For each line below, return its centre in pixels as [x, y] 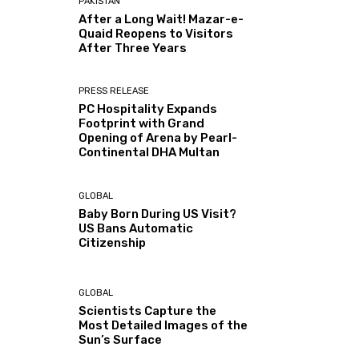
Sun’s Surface [121, 339]
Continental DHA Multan [149, 153]
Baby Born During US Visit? [158, 214]
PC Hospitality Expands [148, 109]
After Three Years [133, 48]
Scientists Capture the [148, 311]
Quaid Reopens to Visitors [156, 34]
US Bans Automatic [136, 228]
